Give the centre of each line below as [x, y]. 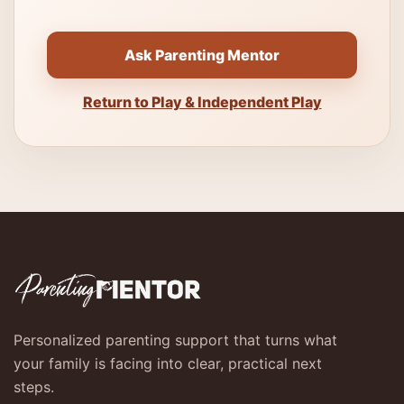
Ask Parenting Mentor [202, 55]
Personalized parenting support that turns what [175, 340]
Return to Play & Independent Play [202, 102]
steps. [34, 387]
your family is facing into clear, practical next [168, 363]
